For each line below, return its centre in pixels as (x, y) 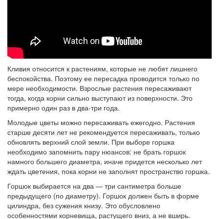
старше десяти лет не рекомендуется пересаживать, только (104, 132)
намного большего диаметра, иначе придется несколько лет (105, 162)
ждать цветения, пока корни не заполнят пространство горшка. (109, 171)
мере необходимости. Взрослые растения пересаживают (99, 88)
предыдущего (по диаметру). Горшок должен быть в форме (103, 196)
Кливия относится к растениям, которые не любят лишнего (102, 69)
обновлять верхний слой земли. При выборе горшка (91, 142)
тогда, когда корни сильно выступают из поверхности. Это (100, 98)
